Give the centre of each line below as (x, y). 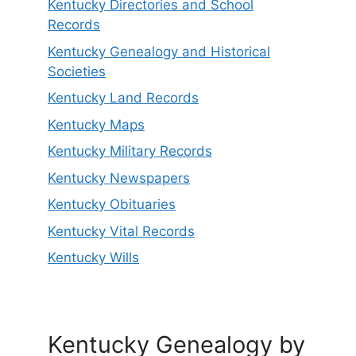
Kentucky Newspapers (119, 178)
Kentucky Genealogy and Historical (159, 51)
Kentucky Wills (93, 257)
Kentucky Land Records (123, 98)
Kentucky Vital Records (121, 231)
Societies (77, 71)
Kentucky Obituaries (112, 204)
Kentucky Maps (96, 124)
